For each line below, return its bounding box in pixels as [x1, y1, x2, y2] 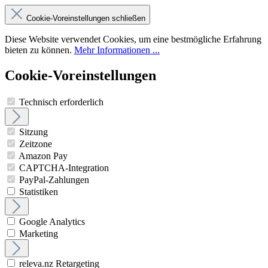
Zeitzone [19, 138, 52, 149]
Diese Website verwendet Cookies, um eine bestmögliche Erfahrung [5, 34, 261, 44]
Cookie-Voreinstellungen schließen [26, 14, 145, 23]
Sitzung [19, 126, 48, 137]
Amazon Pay [19, 150, 68, 161]
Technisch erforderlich [19, 96, 103, 107]
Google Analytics [19, 216, 85, 227]
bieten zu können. [5, 45, 74, 55]
